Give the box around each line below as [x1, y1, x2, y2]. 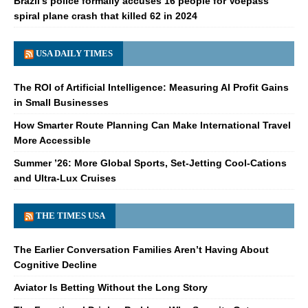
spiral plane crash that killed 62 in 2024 [14, 10, 197, 22]
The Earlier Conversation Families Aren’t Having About [14, 244, 269, 256]
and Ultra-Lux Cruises [14, 173, 116, 184]
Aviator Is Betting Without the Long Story [14, 282, 208, 294]
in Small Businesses [14, 97, 109, 109]
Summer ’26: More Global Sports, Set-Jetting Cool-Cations [14, 157, 287, 169]
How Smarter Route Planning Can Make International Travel [14, 120, 291, 131]
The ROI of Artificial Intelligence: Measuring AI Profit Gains [14, 82, 289, 93]
